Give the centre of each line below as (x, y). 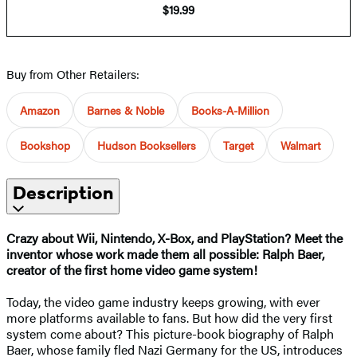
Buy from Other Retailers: (73, 74)
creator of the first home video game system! (132, 270)
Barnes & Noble (126, 110)
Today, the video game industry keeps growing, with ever (163, 302)
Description (63, 193)
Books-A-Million (230, 110)
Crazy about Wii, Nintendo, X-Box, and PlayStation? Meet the (175, 238)
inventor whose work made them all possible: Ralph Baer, (165, 254)
